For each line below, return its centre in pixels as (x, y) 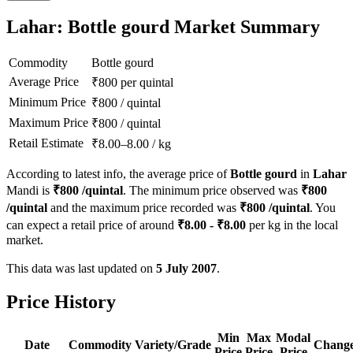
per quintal (147, 83)
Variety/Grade (173, 344)
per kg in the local (292, 225)
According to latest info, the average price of (118, 174)
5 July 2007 (186, 269)
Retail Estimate (46, 143)
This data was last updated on (81, 269)
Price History (61, 302)
